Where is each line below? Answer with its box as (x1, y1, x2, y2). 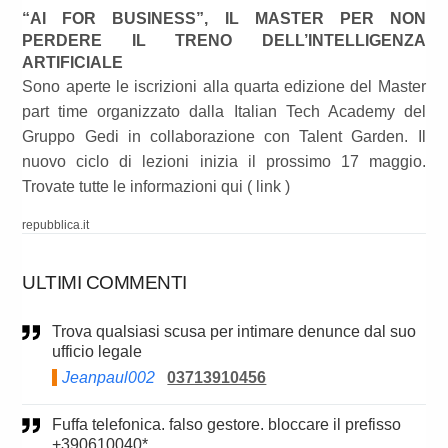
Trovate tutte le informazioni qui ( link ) (22, 178, 291, 196)
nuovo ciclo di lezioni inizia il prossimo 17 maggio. (22, 153, 426, 171)
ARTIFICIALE (22, 54, 124, 72)
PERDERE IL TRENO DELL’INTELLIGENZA (22, 32, 426, 50)
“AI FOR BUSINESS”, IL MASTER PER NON (22, 10, 426, 28)
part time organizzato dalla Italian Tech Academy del (22, 103, 426, 121)
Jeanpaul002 (62, 369, 156, 387)
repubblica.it (22, 218, 90, 233)
